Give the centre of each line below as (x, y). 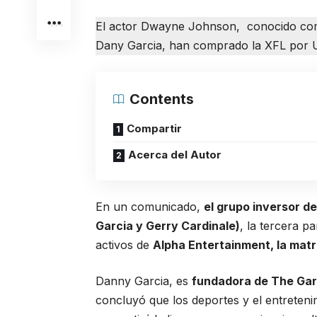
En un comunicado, (150, 207)
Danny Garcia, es (144, 281)
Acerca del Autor (175, 155)
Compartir (155, 128)
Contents (162, 99)
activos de (125, 245)
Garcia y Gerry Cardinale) (168, 226)
